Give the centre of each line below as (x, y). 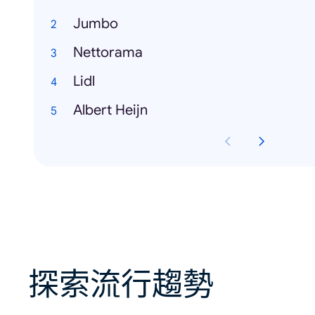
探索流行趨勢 (121, 285)
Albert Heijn (110, 110)
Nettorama (108, 53)
